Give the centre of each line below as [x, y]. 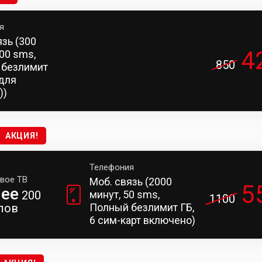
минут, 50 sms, [124, 194]
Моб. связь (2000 [130, 182]
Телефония [111, 167]
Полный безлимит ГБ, [142, 207]
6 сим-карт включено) [142, 220]
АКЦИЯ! [22, 136]
